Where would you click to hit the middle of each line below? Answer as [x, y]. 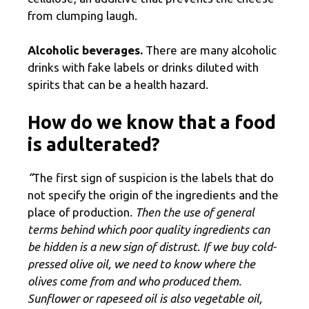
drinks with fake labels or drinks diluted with [143, 68]
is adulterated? [94, 144]
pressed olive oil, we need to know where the [141, 263]
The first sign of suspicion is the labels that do [153, 177]
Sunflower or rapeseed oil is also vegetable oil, [145, 298]
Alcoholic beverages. [87, 50]
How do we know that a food [152, 122]
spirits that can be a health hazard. [118, 85]
